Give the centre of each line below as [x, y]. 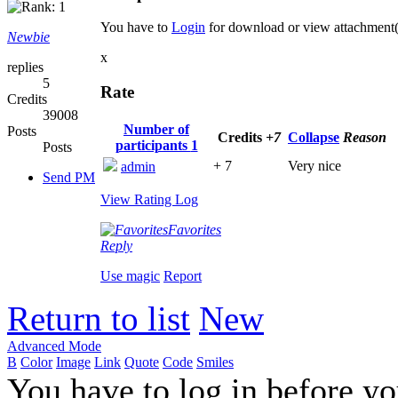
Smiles [215, 362]
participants [153, 145]
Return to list [99, 318]
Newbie [28, 36]
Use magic [130, 275]
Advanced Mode [54, 346]
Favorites [195, 229]
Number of [156, 129]
